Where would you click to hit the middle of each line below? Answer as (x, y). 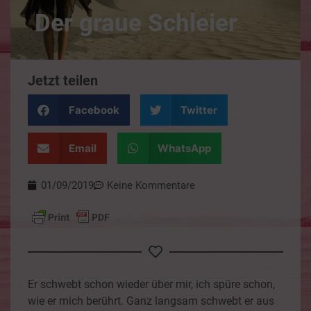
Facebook (94, 110)
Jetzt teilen (63, 81)
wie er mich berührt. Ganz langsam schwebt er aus (151, 301)
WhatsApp (184, 148)
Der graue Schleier (136, 23)
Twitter (199, 110)
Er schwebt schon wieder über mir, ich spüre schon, (151, 284)
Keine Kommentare (151, 185)
